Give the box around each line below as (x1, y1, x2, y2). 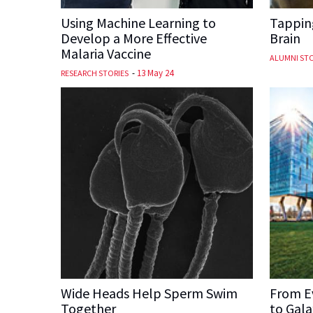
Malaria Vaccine (61, 44, 151, 62)
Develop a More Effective (61, 29, 207, 47)
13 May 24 (137, 66, 173, 79)
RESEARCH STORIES (61, 67, 129, 78)
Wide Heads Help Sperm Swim (61, 284, 238, 303)
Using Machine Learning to (61, 13, 216, 31)
